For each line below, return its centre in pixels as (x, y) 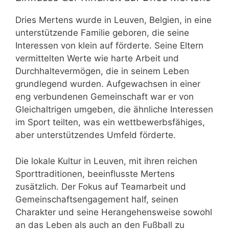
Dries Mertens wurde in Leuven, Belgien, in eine (113, 20)
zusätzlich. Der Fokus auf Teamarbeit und (101, 186)
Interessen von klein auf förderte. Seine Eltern (109, 46)
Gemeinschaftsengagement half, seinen (97, 199)
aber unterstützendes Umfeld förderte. (96, 135)
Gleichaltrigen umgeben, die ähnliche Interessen (114, 110)
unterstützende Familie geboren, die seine (102, 33)
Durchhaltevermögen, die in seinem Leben (102, 71)
